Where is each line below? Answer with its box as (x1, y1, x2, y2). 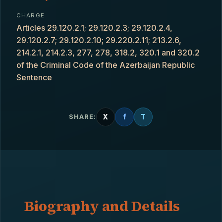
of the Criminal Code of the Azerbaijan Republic (16, 60, 195, 70)
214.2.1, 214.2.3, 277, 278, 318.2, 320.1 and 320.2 (16, 48, 200, 57)
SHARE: (68, 113, 97, 120)
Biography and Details (24, 196, 180, 216)
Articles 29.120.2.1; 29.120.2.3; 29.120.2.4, (16, 23, 172, 33)
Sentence (16, 72, 52, 82)
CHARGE (16, 12, 45, 19)
